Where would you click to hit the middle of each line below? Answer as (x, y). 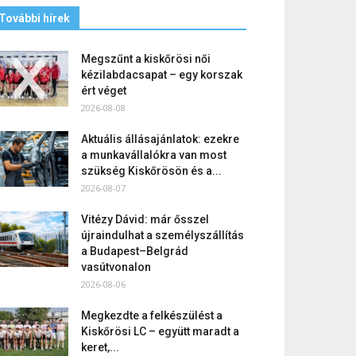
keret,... (100, 347)
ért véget (104, 91)
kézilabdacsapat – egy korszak (162, 75)
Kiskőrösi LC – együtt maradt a (160, 331)
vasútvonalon (116, 267)
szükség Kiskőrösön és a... (151, 171)
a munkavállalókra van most (154, 155)
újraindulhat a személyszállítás (163, 235)
